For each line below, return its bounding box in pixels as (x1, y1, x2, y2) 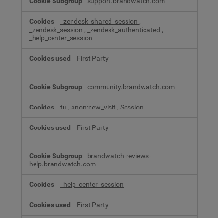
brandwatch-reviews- (87, 151, 151, 160)
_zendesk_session (29, 25, 84, 34)
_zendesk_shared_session (60, 17, 139, 26)
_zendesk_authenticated (87, 25, 162, 34)
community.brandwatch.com (87, 82, 175, 91)
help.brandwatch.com (29, 160, 96, 168)
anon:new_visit (71, 103, 117, 111)
